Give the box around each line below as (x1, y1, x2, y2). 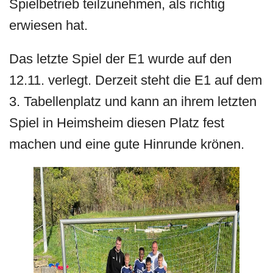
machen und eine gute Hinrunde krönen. (9, 136, 245, 152)
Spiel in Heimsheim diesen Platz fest (9, 115, 225, 130)
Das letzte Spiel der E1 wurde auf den (9, 51, 232, 66)
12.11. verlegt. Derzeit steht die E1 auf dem (9, 73, 263, 88)
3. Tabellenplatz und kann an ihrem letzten (9, 94, 257, 109)
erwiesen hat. (9, 18, 88, 33)
